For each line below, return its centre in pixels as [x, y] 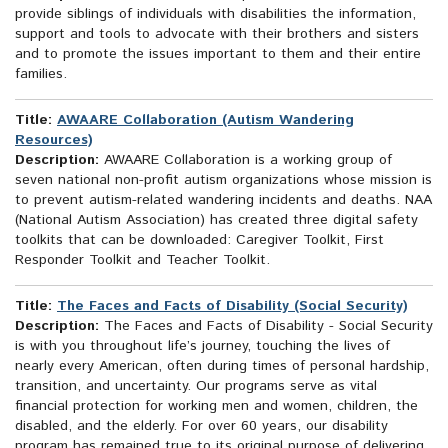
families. [41, 74]
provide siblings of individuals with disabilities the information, [215, 14]
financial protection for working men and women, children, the [216, 406]
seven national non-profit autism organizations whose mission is [223, 180]
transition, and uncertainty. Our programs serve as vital [196, 386]
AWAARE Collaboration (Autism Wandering [205, 120]
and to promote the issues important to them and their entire [218, 54]
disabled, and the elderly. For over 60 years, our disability [201, 426]
